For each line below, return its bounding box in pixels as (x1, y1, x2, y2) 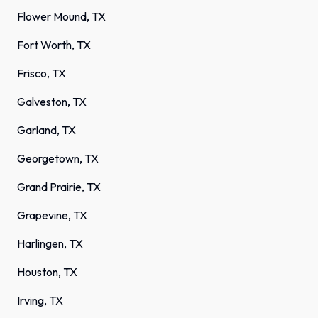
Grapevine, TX (17, 208, 87, 223)
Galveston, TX (17, 94, 87, 109)
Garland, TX (17, 123, 76, 138)
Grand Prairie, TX (17, 180, 101, 194)
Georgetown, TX (17, 151, 99, 166)
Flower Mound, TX (17, 9, 106, 24)
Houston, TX (17, 265, 77, 280)
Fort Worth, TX (17, 38, 91, 53)
